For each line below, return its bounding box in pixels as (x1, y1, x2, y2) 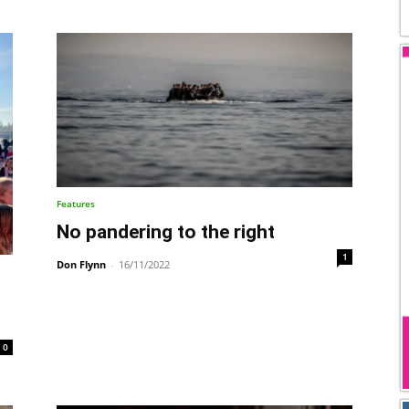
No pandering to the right (57, 221, 275, 244)
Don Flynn (57, 257, 106, 272)
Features (57, 197, 95, 211)
